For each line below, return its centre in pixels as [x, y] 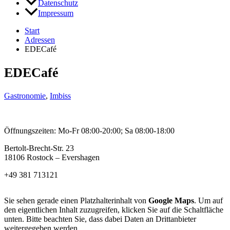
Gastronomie [25, 96]
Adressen [40, 40]
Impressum [56, 13]
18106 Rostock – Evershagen [52, 158]
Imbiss [60, 96]
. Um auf [208, 201]
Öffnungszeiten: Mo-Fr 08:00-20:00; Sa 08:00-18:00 [89, 131]
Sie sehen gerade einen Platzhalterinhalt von [76, 201]
